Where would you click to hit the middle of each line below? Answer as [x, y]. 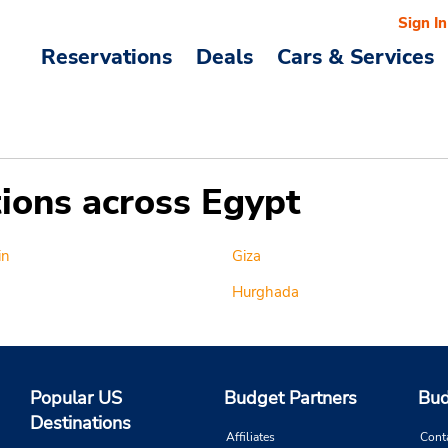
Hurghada [265, 292]
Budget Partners [290, 398]
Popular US [76, 398]
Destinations [80, 423]
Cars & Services [355, 57]
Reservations [106, 57]
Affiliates [250, 437]
